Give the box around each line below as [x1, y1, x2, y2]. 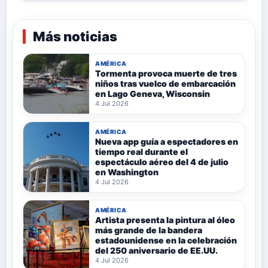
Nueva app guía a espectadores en [95, 136, 238, 147]
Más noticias [33, 29, 117, 45]
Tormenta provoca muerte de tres [95, 68, 237, 79]
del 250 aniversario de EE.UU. [95, 245, 218, 256]
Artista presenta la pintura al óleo [95, 215, 235, 226]
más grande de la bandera [95, 225, 202, 236]
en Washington [95, 167, 159, 178]
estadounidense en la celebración [95, 235, 237, 246]
